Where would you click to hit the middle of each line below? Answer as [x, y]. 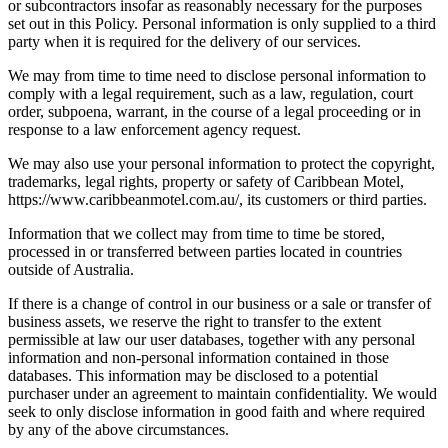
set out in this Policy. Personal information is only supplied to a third [222, 24]
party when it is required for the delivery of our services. [184, 42]
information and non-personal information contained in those [198, 358]
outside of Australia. [71, 270]
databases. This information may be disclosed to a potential [193, 376]
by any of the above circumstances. [118, 430]
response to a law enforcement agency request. [154, 130]
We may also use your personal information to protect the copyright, [221, 164]
